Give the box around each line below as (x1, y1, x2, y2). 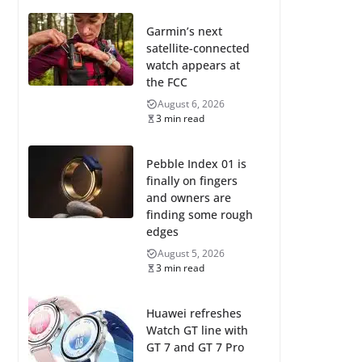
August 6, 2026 (157, 97, 225, 111)
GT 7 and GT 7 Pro (145, 339, 244, 355)
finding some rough (145, 207, 253, 222)
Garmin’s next (145, 23, 222, 39)
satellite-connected (145, 40, 250, 56)
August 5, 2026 (157, 246, 225, 260)
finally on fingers (145, 173, 238, 188)
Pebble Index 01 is (145, 156, 246, 171)
